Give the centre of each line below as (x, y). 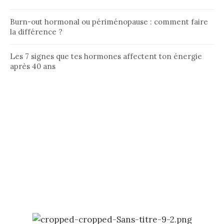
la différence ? (36, 32)
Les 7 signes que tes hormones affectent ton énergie (106, 56)
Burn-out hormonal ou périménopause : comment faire (109, 22)
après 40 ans (33, 66)
